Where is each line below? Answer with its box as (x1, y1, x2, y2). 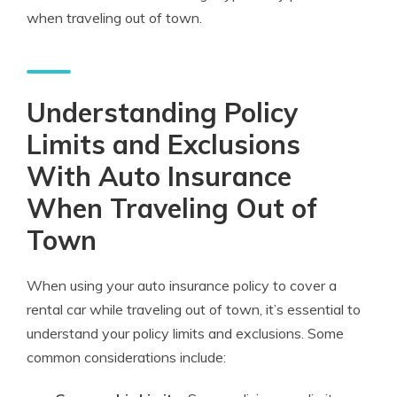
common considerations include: (27, 348, 226, 366)
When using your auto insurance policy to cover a (27, 276, 337, 294)
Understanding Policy (27, 96, 298, 129)
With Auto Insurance (27, 160, 292, 193)
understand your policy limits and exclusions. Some (27, 324, 344, 342)
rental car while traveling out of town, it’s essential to (27, 300, 361, 318)
